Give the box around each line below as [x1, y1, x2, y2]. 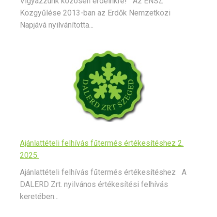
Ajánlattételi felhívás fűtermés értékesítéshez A [20, 168, 186, 177]
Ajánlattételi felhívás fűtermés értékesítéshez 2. [20, 139, 184, 148]
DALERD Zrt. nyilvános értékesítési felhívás [20, 180, 168, 189]
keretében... [20, 192, 59, 201]
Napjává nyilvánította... [20, 20, 93, 30]
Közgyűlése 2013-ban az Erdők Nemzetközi [20, 8, 170, 18]
